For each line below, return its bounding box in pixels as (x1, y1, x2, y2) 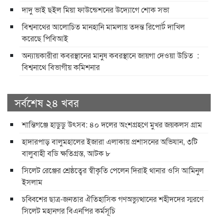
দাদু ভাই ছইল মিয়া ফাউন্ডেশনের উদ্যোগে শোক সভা (22, 4, 169, 16)
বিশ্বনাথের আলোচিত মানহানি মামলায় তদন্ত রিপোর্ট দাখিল (22, 21, 185, 33)
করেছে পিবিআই (22, 33, 68, 44)
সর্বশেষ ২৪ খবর (15, 95, 79, 110)
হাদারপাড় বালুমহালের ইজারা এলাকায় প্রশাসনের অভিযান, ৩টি (22, 136, 198, 147)
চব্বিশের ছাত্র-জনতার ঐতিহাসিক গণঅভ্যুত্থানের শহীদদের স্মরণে (22, 193, 203, 205)
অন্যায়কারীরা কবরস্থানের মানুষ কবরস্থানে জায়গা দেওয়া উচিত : (22, 50, 199, 61)
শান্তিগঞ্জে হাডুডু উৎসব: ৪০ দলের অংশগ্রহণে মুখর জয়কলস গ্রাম (22, 119, 202, 130)
